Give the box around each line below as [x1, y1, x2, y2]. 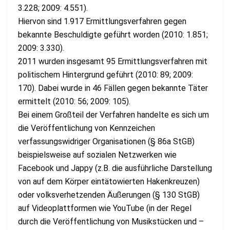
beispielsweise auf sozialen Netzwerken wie [18, 149, 177, 160]
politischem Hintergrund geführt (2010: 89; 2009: [18, 69, 193, 80]
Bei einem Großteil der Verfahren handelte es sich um [18, 109, 209, 120]
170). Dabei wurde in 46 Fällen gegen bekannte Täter [18, 83, 208, 93]
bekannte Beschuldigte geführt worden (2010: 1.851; [18, 29, 208, 40]
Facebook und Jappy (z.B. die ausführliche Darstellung [18, 163, 212, 173]
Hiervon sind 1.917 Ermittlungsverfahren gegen [18, 16, 186, 26]
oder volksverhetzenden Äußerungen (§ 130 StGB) [18, 189, 200, 200]
